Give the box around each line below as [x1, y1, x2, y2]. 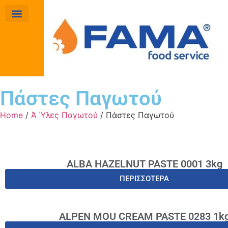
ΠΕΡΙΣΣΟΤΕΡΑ [120, 174, 169, 183]
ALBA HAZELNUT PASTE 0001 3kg [66, 157, 222, 170]
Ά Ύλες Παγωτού [31, 109, 98, 120]
